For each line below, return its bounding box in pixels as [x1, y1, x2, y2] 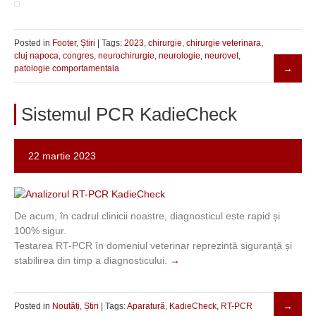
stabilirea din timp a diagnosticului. [14, 254, 170, 266]
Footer [52, 37, 76, 48]
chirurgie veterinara [186, 37, 261, 48]
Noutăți [52, 300, 80, 311]
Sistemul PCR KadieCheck [21, 103, 237, 125]
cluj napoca [14, 50, 59, 61]
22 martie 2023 [28, 150, 96, 162]
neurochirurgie [98, 50, 154, 61]
